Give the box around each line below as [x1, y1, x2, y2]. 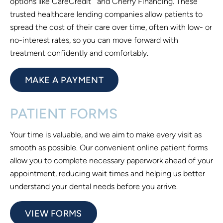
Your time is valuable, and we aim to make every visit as [10, 129, 202, 139]
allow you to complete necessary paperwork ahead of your [10, 155, 213, 165]
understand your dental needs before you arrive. [10, 181, 178, 191]
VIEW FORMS [25, 208, 82, 219]
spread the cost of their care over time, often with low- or [10, 22, 212, 32]
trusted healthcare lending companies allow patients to [10, 9, 203, 19]
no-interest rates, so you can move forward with [10, 35, 178, 45]
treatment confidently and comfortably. [10, 48, 148, 58]
